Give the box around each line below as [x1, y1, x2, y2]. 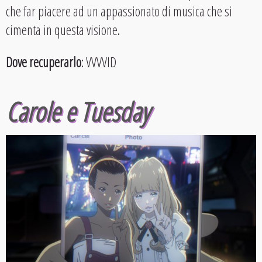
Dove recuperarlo [6, 53, 81, 72]
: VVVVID [81, 53, 116, 72]
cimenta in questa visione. [6, 20, 120, 40]
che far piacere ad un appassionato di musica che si [6, 2, 232, 21]
